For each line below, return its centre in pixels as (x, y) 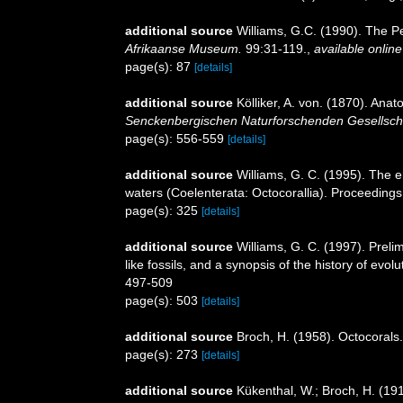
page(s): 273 (163, 354)
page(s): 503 (163, 300)
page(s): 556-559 (176, 139)
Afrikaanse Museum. (184, 49)
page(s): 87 (160, 67)
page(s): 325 (163, 210)
